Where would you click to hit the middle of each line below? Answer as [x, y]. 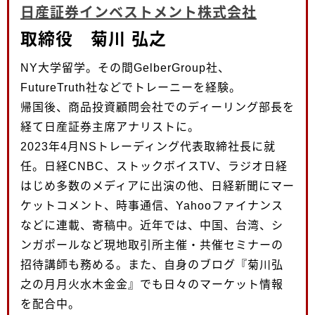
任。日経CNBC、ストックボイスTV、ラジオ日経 [154, 166]
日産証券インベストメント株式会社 [139, 12]
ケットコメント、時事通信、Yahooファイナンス [152, 205]
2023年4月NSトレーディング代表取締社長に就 [148, 146]
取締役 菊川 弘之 [94, 39]
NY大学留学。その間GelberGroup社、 [125, 67]
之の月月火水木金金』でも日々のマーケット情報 [152, 284]
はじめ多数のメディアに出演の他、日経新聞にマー [157, 186]
